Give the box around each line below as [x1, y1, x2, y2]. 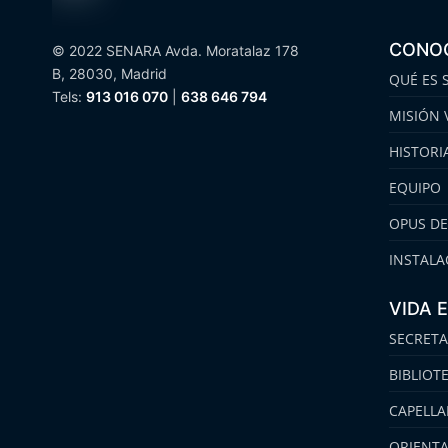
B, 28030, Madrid [52, 64, 167, 82]
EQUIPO [389, 177, 442, 197]
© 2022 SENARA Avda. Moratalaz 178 [52, 41, 299, 59]
